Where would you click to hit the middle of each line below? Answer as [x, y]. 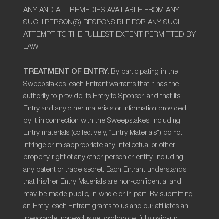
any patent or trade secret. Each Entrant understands [105, 169]
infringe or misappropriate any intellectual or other [99, 145]
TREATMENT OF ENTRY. [66, 71]
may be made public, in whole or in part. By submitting [108, 194]
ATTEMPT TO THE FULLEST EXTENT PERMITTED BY [109, 34]
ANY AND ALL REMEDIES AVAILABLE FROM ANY [101, 10]
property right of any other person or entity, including [103, 157]
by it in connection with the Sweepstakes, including [102, 120]
